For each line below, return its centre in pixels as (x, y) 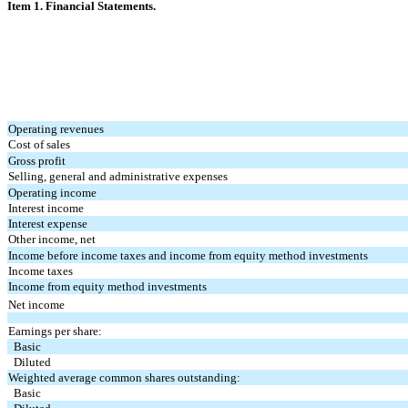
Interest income (46, 208)
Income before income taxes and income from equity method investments (189, 255)
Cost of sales (40, 144)
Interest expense (48, 223)
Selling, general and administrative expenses (118, 176)
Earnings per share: (56, 331)
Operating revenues (56, 128)
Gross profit (37, 160)
